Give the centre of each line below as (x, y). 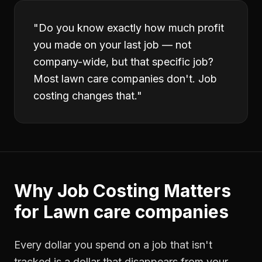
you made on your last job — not (112, 45)
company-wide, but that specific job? (123, 62)
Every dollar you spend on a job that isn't (113, 245)
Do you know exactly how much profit (131, 28)
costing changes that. (85, 96)
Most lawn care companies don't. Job (125, 79)
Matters (195, 191)
